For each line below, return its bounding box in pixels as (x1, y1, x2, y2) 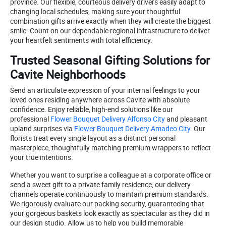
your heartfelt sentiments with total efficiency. (10, 35, 152, 45)
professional (10, 114, 49, 124)
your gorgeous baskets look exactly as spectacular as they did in (10, 208, 210, 218)
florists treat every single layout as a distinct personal (10, 133, 176, 143)
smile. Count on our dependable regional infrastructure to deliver (10, 25, 210, 35)
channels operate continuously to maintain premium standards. (10, 189, 208, 199)
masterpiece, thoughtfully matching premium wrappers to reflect (10, 142, 211, 152)
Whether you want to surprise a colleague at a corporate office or (10, 169, 211, 180)
